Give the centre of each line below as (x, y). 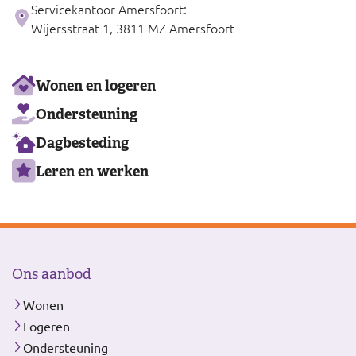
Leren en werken (92, 171)
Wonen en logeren (96, 85)
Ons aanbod (52, 275)
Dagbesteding (82, 142)
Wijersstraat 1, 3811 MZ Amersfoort (133, 28)
